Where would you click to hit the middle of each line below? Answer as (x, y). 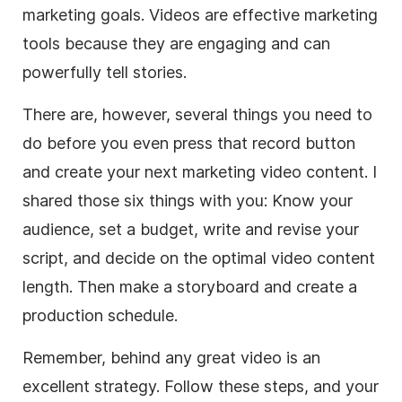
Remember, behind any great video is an (171, 357)
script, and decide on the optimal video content (199, 258)
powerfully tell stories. (107, 72)
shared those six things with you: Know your (188, 200)
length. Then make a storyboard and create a (190, 286)
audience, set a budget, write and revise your (191, 229)
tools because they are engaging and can (176, 43)
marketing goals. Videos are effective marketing (200, 14)
